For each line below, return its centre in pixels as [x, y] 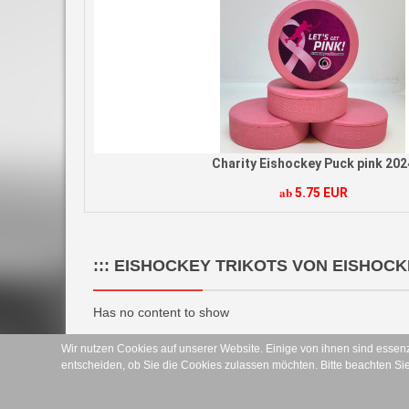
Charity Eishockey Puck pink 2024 [157, 163]
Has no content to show [161, 312]
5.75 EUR [166, 192]
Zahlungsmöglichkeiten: [177, 360]
